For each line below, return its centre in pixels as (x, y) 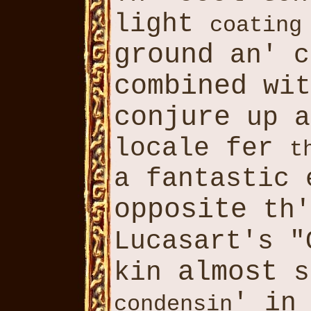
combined (180, 86)
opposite (180, 210)
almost (228, 272)
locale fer (202, 149)
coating (256, 25)
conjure (172, 118)
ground (164, 55)
